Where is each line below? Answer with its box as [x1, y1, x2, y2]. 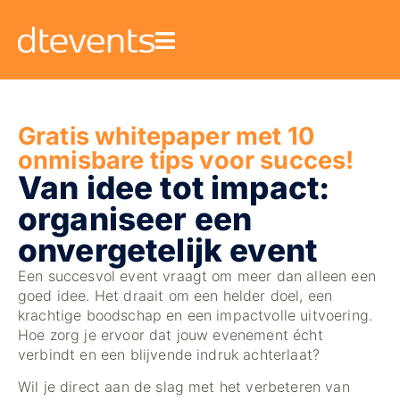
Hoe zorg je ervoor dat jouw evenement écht [18, 325, 323, 344]
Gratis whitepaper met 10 [18, 121, 314, 151]
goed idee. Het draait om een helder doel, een [18, 286, 333, 304]
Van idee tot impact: [18, 168, 330, 206]
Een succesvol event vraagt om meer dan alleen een [18, 266, 376, 285]
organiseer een [18, 199, 253, 237]
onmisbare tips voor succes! [18, 145, 354, 175]
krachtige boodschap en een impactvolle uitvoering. [18, 305, 373, 324]
